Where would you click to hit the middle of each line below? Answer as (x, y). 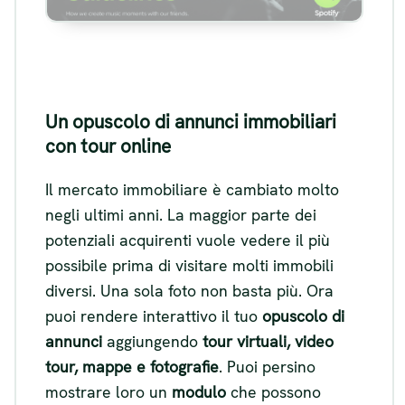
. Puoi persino (267, 366)
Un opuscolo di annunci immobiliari (191, 121)
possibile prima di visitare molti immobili (189, 265)
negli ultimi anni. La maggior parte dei (181, 214)
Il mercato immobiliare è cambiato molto (192, 189)
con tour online (108, 146)
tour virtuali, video (268, 341)
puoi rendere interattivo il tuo (154, 316)
